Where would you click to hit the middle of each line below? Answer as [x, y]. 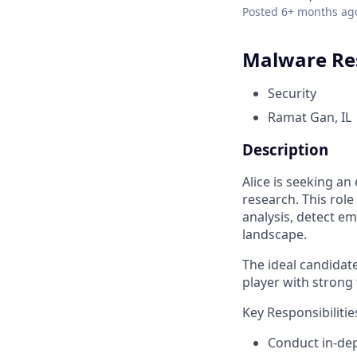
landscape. [275, 235]
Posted [260, 12]
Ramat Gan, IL [310, 117]
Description [285, 149]
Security [292, 93]
